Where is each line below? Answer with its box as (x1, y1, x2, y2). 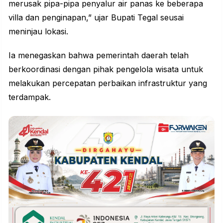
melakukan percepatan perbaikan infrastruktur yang (8, 78, 207, 89)
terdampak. (8, 92, 51, 103)
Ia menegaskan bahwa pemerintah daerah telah (8, 50, 189, 61)
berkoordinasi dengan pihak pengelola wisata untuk (8, 64, 203, 75)
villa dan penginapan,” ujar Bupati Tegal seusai (8, 12, 184, 23)
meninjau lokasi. (8, 26, 68, 37)
